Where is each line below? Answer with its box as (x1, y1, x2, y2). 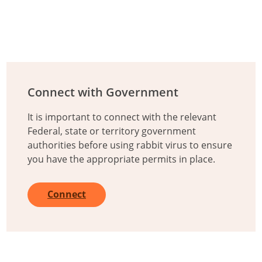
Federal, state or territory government (27, 125, 196, 137)
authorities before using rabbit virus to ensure (27, 139, 232, 151)
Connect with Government (27, 84, 178, 100)
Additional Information (6, 25, 136, 40)
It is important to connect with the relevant (27, 111, 216, 123)
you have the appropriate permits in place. (27, 153, 215, 166)
